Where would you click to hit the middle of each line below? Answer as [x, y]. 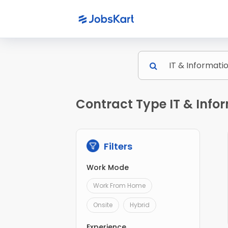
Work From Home [120, 186]
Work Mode [108, 168]
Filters [117, 147]
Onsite [103, 205]
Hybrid [140, 205]
